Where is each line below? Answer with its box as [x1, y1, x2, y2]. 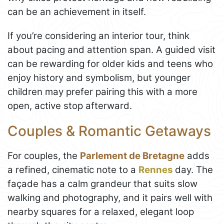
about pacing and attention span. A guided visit [7, 44, 215, 56]
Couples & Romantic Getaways [7, 122, 211, 140]
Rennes [138, 163, 172, 175]
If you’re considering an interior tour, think [7, 30, 189, 42]
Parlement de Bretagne [80, 149, 184, 161]
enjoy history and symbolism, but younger [7, 72, 190, 84]
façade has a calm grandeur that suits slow [7, 177, 197, 189]
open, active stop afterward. [7, 100, 132, 112]
